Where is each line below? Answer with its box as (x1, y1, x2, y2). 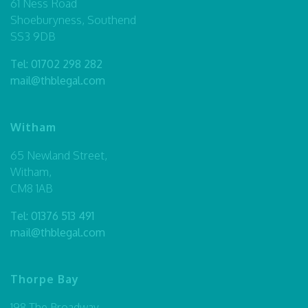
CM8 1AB (10, 181, 52, 195)
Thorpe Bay (10, 272, 79, 286)
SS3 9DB (10, 29, 55, 43)
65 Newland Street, (10, 148, 107, 162)
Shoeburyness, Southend (10, 12, 136, 27)
